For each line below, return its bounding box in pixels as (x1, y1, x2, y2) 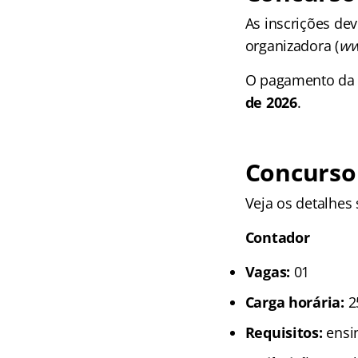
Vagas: (245, 261, 290, 281)
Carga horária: (245, 292, 344, 312)
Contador (245, 227, 310, 247)
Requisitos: (245, 322, 323, 342)
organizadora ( (245, 35, 339, 55)
